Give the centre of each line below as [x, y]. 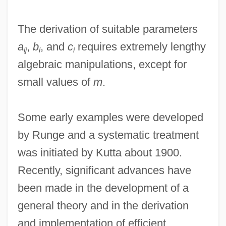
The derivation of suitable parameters [107, 29]
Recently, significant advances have [104, 170]
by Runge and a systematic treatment [108, 135]
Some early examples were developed [110, 117]
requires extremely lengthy [140, 46]
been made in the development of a [103, 188]
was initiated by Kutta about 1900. [100, 152]
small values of [55, 82]
